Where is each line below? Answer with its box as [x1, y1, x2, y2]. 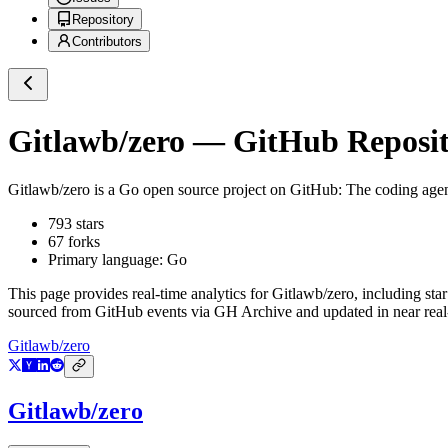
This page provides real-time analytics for [8, 285, 272, 303]
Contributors [72, 34, 142, 50]
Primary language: [48, 251, 167, 269]
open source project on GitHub [139, 181, 338, 199]
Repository [72, 12, 134, 28]
